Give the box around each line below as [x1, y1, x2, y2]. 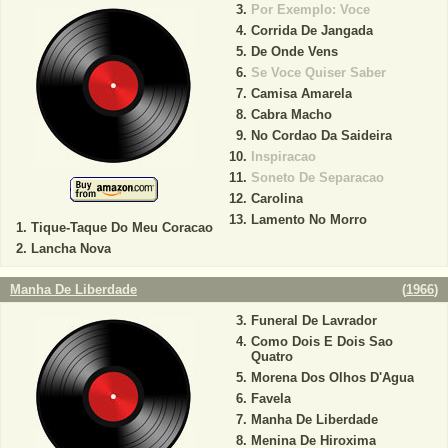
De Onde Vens [250, 43, 338, 59]
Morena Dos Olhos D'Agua [250, 369, 414, 385]
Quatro [250, 348, 293, 364]
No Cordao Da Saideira [250, 127, 392, 143]
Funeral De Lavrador [250, 312, 377, 328]
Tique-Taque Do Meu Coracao [31, 219, 213, 235]
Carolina [250, 190, 303, 206]
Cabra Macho [250, 106, 332, 122]
